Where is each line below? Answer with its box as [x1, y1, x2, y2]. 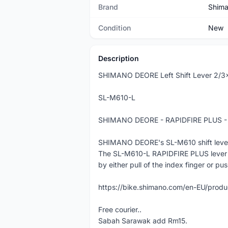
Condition [98, 23, 131, 32]
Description [98, 54, 139, 63]
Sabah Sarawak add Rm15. [98, 216, 187, 225]
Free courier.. [98, 205, 141, 214]
